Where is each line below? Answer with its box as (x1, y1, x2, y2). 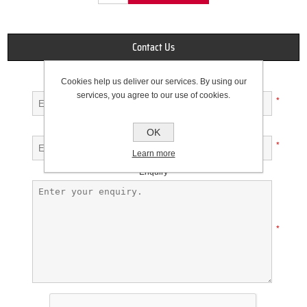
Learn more (132, 148, 175, 158)
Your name (133, 78, 174, 88)
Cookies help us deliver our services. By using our (60, 76, 247, 86)
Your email (134, 123, 173, 133)
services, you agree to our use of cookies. (77, 90, 230, 100)
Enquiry (139, 167, 168, 177)
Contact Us (132, 40, 175, 56)
